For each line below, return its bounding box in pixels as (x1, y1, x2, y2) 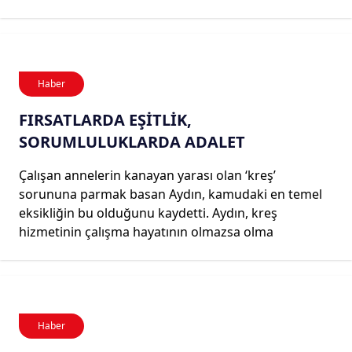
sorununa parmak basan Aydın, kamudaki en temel (19, 185, 322, 203)
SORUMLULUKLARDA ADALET (19, 130, 245, 152)
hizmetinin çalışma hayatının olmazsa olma (19, 222, 273, 240)
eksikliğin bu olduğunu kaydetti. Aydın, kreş (19, 203, 277, 222)
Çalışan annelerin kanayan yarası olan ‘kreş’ (19, 166, 276, 184)
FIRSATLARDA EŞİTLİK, (19, 108, 192, 130)
